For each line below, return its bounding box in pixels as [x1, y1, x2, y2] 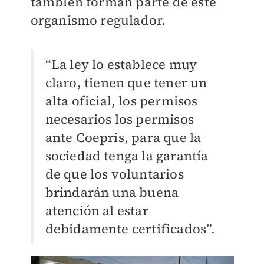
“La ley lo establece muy [45, 55, 197, 74]
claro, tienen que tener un [45, 74, 207, 92]
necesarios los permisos [45, 110, 194, 128]
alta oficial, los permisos [45, 92, 198, 110]
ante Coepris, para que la [45, 128, 202, 147]
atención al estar [45, 202, 148, 220]
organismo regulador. [30, 11, 166, 29]
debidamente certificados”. [45, 220, 216, 238]
